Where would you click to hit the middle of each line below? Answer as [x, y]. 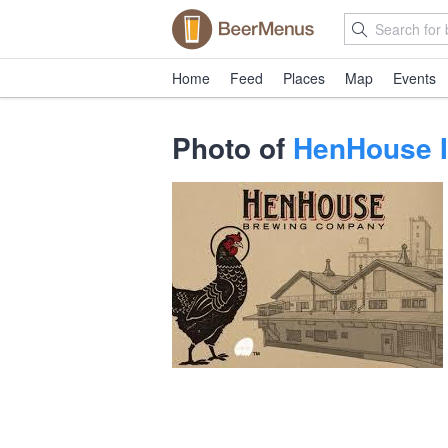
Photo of [232, 147]
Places [304, 78]
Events [414, 78]
